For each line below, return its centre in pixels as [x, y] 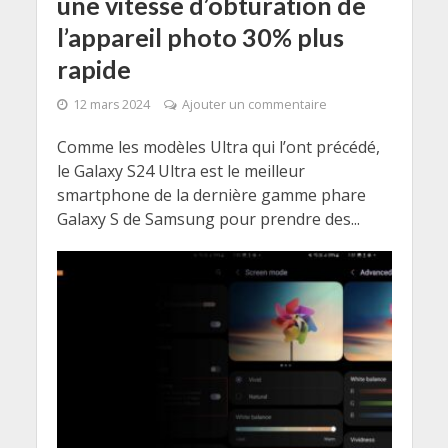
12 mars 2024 [111, 105]
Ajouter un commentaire [254, 105]
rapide [93, 69]
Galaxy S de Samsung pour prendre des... [208, 219]
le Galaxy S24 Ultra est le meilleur [180, 171]
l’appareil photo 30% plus [200, 37]
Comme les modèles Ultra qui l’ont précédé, [218, 147]
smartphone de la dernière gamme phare [211, 195]
